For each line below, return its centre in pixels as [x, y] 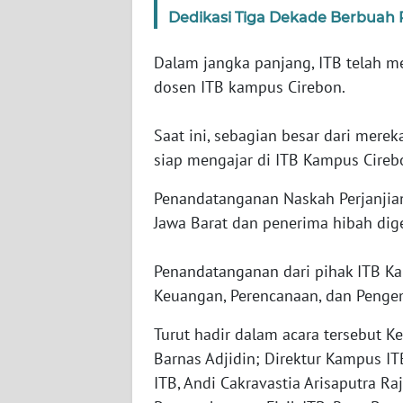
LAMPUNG [63, 275]
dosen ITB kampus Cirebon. [250, 86]
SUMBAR [59, 76]
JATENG [56, 342]
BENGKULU [67, 209]
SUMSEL [58, 142]
